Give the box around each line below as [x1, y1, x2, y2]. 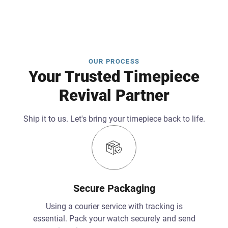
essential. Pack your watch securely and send [33, 213, 195, 223]
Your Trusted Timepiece [28, 67, 199, 86]
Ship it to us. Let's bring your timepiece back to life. [23, 113, 205, 124]
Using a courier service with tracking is [45, 201, 183, 211]
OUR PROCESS [88, 57, 140, 65]
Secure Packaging [73, 182, 155, 194]
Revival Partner [59, 85, 169, 105]
